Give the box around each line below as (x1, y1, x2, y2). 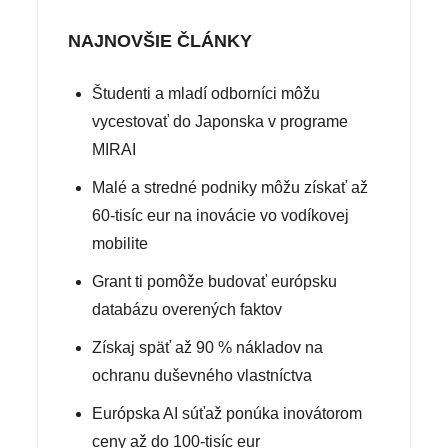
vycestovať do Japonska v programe (92, 112, 349, 130)
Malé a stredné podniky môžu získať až (92, 178, 369, 196)
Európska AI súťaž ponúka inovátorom (92, 404, 363, 422)
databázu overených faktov (92, 300, 283, 318)
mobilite (92, 234, 149, 252)
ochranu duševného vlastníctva (92, 366, 313, 384)
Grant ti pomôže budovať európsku (92, 272, 338, 290)
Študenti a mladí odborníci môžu (92, 84, 321, 102)
